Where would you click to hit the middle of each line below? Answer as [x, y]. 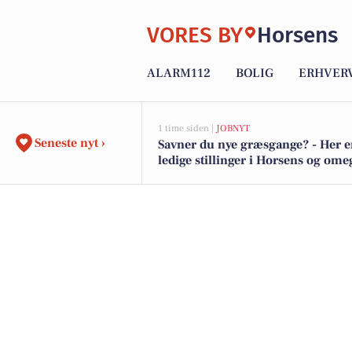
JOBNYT [233, 128]
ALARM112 [179, 73]
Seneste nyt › [70, 143]
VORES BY [195, 35]
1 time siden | [187, 128]
